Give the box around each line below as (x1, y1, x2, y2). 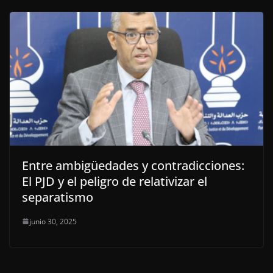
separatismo (22, 188, 93, 205)
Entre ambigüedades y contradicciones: (22, 157, 244, 174)
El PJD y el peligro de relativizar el (22, 172, 207, 190)
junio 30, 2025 (29, 216, 77, 227)
